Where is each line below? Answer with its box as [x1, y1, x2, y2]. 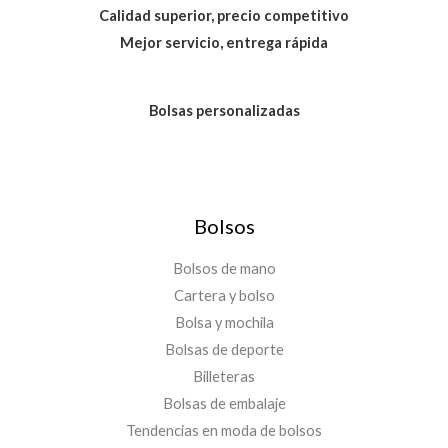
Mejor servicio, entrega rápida [120, 34, 328, 52]
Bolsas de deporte [164, 340, 284, 358]
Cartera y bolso [173, 286, 275, 304]
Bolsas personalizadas [148, 102, 300, 120]
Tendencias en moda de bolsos [126, 421, 322, 439]
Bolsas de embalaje [162, 394, 286, 412]
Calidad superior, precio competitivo [99, 7, 349, 25]
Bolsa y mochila [174, 313, 274, 331]
